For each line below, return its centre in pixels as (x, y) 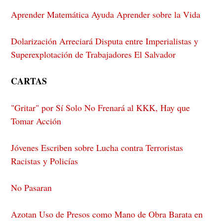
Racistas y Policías (45, 161)
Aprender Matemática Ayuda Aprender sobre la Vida (106, 14)
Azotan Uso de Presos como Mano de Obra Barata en (107, 214)
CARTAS (29, 81)
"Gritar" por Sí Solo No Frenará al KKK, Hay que (101, 107)
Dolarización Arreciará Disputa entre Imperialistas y (105, 41)
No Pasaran (32, 187)
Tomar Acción (36, 121)
